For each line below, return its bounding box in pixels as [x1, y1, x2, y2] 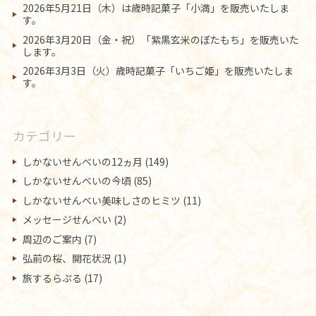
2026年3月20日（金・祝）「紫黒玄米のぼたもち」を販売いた [22, 32, 299, 47]
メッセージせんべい [22, 212, 111, 227]
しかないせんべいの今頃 [22, 174, 131, 188]
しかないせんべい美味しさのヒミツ [22, 193, 181, 207]
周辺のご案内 [22, 231, 82, 246]
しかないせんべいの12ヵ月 [22, 154, 142, 169]
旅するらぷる [22, 270, 82, 285]
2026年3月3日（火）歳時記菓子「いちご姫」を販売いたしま [22, 63, 293, 78]
